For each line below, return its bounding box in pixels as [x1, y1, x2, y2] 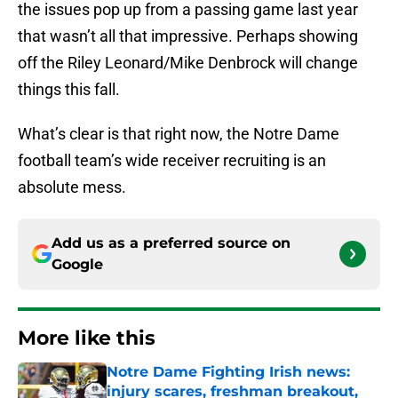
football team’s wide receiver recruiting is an [18, 151, 326, 171]
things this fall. [18, 80, 120, 99]
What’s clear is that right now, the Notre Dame [18, 124, 339, 144]
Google [52, 256, 103, 274]
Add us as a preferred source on [52, 235, 291, 252]
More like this [18, 326, 155, 351]
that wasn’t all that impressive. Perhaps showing [18, 27, 358, 46]
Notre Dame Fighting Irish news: [107, 363, 350, 381]
